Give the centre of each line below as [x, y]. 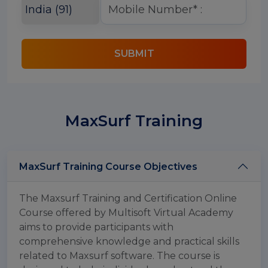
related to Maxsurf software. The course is [119, 256]
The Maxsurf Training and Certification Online [128, 198]
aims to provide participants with [96, 227]
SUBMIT [134, 54]
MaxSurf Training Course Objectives [151, 166]
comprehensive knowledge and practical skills [129, 241]
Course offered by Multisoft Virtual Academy [126, 213]
